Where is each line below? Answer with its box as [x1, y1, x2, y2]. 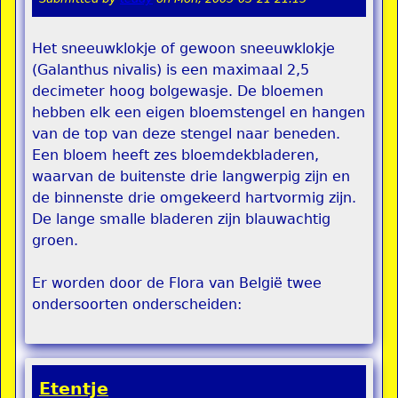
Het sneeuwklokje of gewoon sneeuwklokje [32, 40, 335, 58]
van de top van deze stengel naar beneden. [32, 125, 340, 143]
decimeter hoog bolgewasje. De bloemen [32, 83, 323, 100]
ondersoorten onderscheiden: [32, 296, 242, 314]
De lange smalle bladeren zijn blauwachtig [32, 211, 330, 228]
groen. [32, 232, 78, 250]
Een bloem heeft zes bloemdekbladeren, [32, 147, 319, 164]
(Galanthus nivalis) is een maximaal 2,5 [32, 61, 309, 79]
